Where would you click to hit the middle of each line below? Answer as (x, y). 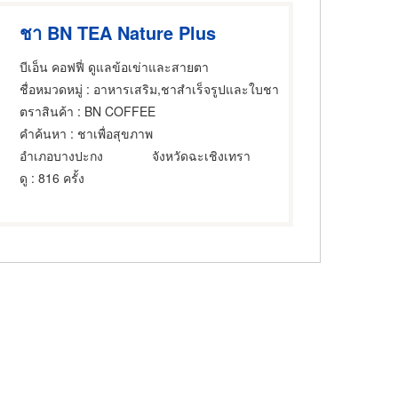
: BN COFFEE (115, 111)
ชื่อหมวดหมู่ (52, 88)
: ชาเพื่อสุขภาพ (110, 133)
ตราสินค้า (47, 111)
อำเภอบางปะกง (62, 155)
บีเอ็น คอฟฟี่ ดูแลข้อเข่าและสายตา (115, 66)
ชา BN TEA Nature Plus (118, 32)
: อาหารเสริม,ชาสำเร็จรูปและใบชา (181, 88)
